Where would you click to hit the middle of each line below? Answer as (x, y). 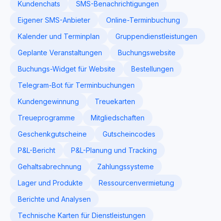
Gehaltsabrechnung (50, 166)
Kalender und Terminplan (59, 36)
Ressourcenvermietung (136, 183)
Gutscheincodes (129, 134)
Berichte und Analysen (54, 199)
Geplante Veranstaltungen (60, 53)
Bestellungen (152, 69)
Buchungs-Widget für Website (67, 69)
